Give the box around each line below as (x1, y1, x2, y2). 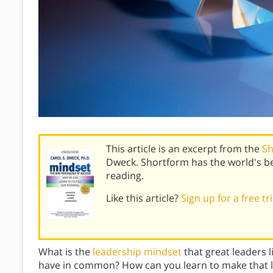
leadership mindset (93, 245, 182, 259)
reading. (105, 169, 144, 182)
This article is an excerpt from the (105, 142, 262, 155)
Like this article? (105, 191, 181, 205)
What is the (38, 245, 93, 259)
